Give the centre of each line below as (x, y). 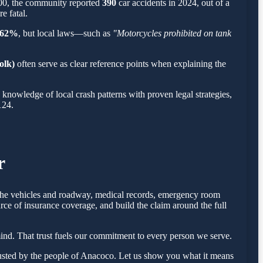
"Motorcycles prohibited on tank (172, 33)
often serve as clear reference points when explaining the (120, 63)
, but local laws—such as (65, 33)
